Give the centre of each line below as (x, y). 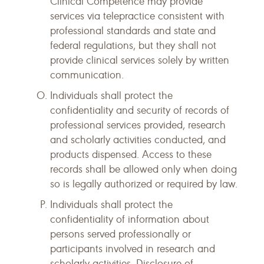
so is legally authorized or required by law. (144, 184)
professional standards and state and (133, 31)
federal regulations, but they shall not (133, 45)
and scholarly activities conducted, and (138, 140)
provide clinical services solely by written (140, 60)
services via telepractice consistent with (137, 16)
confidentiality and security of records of (140, 110)
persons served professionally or (121, 234)
